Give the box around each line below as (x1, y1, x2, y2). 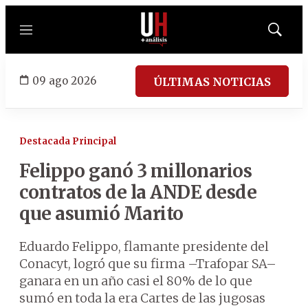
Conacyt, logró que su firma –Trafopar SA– (19, 256, 276, 272)
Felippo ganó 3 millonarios (19, 159, 252, 182)
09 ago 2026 (32, 74, 96, 87)
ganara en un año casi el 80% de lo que (19, 273, 252, 289)
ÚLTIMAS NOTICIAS (153, 74, 271, 89)
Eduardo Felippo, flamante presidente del (19, 239, 269, 254)
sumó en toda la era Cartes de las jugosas (19, 290, 265, 306)
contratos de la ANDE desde (19, 181, 256, 203)
